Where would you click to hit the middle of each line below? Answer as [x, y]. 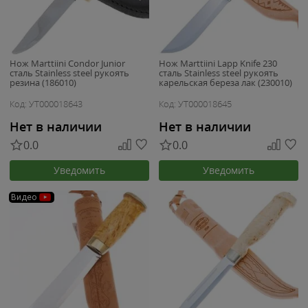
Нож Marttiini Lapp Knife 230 [218, 63]
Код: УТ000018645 [195, 104]
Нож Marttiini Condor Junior [67, 63]
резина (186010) [43, 82]
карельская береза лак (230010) [225, 82]
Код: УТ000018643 [46, 104]
